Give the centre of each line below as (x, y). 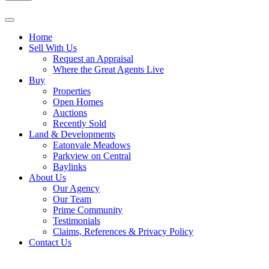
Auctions (70, 112)
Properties (72, 91)
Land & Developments (72, 134)
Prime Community (88, 210)
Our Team (72, 199)
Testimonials (77, 220)
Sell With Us (53, 47)
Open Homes (78, 101)
